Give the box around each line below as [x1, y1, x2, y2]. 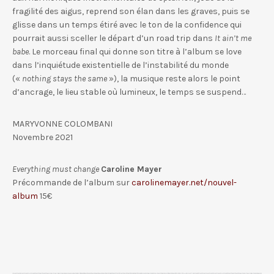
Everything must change [12, 164, 99, 174]
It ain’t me [215, 33, 251, 43]
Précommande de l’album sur [12, 177, 131, 188]
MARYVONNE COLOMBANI [12, 119, 113, 129]
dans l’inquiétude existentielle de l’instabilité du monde [12, 60, 229, 70]
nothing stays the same [22, 73, 107, 84]
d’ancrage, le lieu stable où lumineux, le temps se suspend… [12, 87, 246, 97]
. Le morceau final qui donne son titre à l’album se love [29, 46, 242, 57]
